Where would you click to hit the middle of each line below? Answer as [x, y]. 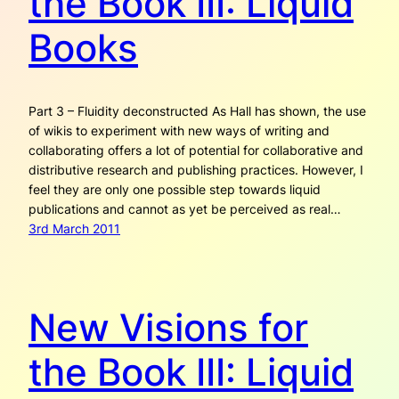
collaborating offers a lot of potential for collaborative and [196, 151]
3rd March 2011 [74, 229]
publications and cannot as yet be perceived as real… [185, 209]
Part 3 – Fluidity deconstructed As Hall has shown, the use [197, 111]
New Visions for [168, 327]
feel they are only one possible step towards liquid [175, 190]
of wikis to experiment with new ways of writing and [179, 131]
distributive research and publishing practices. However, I [196, 170]
